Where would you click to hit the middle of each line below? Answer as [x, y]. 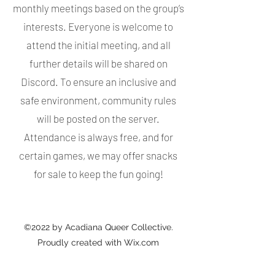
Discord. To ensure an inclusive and [98, 82]
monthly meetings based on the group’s [98, 8]
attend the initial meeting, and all [98, 45]
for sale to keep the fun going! [98, 174]
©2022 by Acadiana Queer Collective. [98, 227]
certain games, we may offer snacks [98, 155]
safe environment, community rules [98, 100]
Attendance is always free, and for [98, 137]
